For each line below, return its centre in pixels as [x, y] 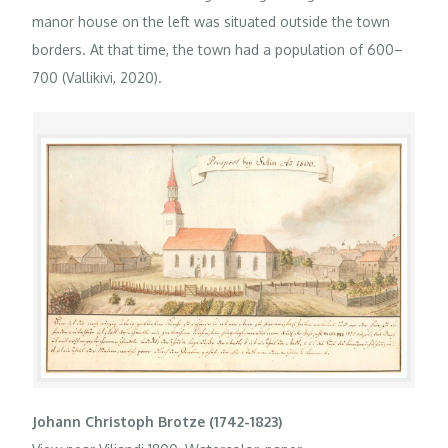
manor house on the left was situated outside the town [211, 22]
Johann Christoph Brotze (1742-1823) [157, 421]
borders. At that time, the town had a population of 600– [218, 50]
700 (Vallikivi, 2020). [97, 78]
